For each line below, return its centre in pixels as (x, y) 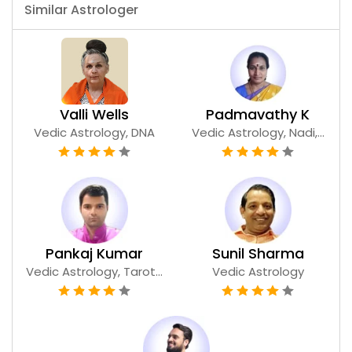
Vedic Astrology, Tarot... (94, 271)
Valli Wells (94, 114)
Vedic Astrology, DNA (94, 132)
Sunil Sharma (258, 253)
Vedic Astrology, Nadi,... (258, 132)
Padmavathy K (258, 114)
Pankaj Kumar (94, 253)
